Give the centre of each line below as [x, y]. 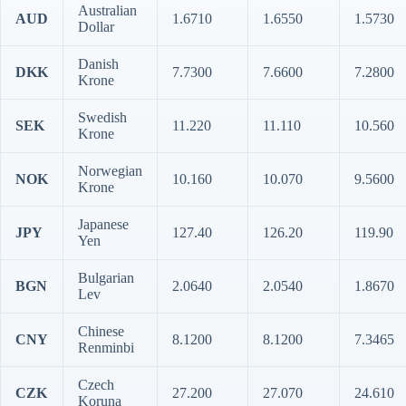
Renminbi [106, 348]
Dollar [96, 27]
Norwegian [110, 171]
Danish [98, 64]
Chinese [101, 331]
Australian [107, 10]
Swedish [102, 117]
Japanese [103, 224]
